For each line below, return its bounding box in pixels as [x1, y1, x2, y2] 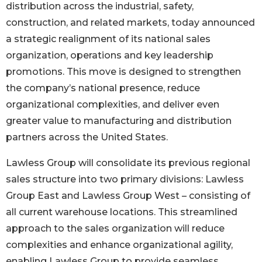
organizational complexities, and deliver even [6, 99, 219, 111]
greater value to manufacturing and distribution [6, 115, 232, 127]
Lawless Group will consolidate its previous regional [6, 157, 250, 169]
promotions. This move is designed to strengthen [6, 66, 241, 78]
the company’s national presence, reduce [6, 82, 200, 94]
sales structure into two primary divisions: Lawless [6, 174, 244, 185]
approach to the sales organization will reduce [6, 223, 225, 235]
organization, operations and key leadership [6, 50, 213, 61]
